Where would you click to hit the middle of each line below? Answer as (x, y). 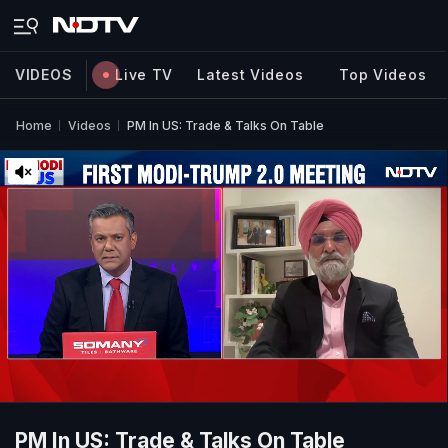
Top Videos (383, 74)
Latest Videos (250, 74)
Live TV (144, 74)
